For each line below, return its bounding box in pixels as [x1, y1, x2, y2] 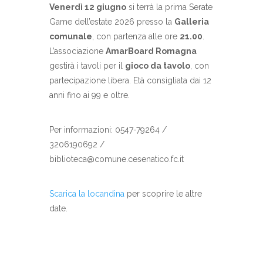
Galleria [174, 17, 209, 26]
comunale [49, 32, 92, 41]
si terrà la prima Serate [126, 2, 213, 12]
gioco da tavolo [125, 61, 190, 70]
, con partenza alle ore [92, 32, 180, 41]
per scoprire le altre [124, 189, 202, 198]
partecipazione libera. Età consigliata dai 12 [49, 76, 211, 85]
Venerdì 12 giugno [49, 2, 126, 12]
